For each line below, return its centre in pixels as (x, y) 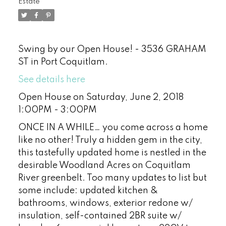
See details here (51, 79)
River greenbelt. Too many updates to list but (112, 178)
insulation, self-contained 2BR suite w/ (100, 216)
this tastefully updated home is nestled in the (112, 153)
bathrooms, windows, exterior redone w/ (105, 203)
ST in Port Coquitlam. (63, 62)
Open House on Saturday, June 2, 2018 (101, 97)
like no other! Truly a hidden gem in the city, (110, 140)
